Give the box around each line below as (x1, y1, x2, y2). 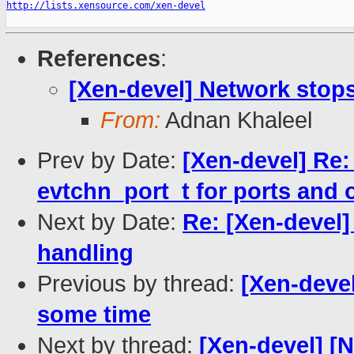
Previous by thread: (37, 271, 241, 297)
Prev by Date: (37, 148, 183, 174)
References (37, 46, 160, 72)
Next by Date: (37, 209, 183, 235)
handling (37, 240, 134, 266)
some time (37, 302, 151, 328)
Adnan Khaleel (160, 107, 312, 134)
